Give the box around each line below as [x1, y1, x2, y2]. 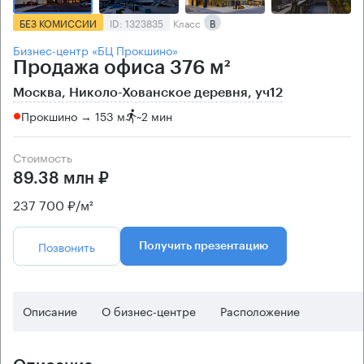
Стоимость [21, 147, 72, 166]
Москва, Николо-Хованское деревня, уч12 [13, 85, 283, 99]
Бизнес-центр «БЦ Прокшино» [13, 40, 178, 58]
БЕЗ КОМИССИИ [19, 14, 97, 30]
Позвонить [38, 236, 95, 255]
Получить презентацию [139, 240, 268, 252]
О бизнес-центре [102, 301, 196, 319]
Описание [23, 301, 77, 319]
